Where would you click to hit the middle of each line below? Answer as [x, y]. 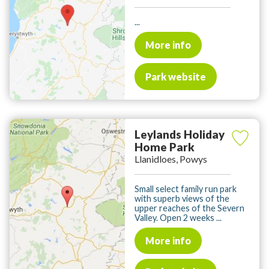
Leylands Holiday [180, 134]
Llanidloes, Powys [171, 159]
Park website [176, 76]
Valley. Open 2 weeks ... [178, 217]
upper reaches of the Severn [189, 208]
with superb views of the [182, 198]
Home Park [165, 147]
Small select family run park [186, 189]
